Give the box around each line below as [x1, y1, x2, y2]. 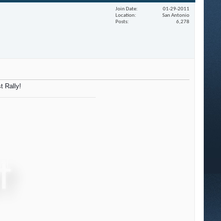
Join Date [115, 6, 136, 12]
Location [115, 12, 135, 18]
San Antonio [162, 12, 189, 18]
